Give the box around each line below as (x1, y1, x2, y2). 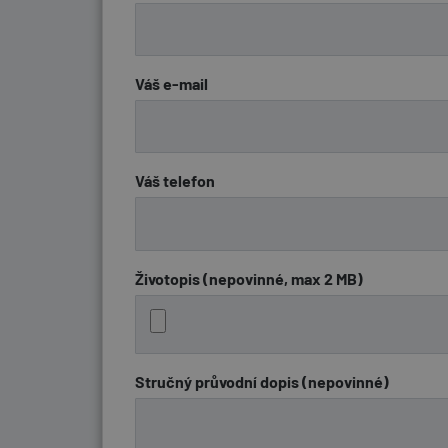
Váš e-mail (135, 74, 208, 94)
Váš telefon (135, 171, 215, 191)
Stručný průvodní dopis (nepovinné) (135, 371, 389, 391)
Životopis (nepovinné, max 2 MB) (135, 268, 363, 288)
